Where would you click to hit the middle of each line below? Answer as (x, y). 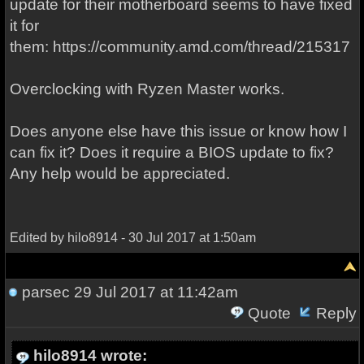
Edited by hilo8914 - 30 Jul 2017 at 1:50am (132, 238)
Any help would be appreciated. (119, 173)
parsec (45, 292)
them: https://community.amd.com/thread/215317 (180, 47)
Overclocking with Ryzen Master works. (147, 89)
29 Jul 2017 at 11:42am (154, 292)
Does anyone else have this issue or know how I (178, 131)
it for (24, 26)
